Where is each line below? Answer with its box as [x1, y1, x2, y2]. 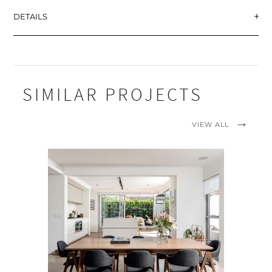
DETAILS [13, 12, 48, 21]
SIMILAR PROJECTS [22, 84, 203, 108]
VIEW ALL [191, 120, 229, 129]
